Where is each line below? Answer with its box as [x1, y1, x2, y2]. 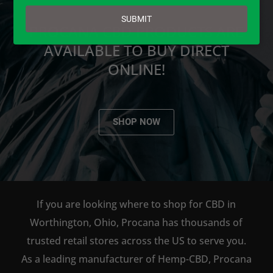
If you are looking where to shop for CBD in [37, 197, 236, 211]
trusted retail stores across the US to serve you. [26, 234, 246, 247]
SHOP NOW [112, 116, 160, 127]
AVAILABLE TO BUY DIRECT [43, 40, 229, 60]
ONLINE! [107, 59, 165, 79]
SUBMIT [121, 13, 152, 24]
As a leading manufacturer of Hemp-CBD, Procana [21, 252, 252, 266]
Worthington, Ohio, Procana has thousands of [30, 216, 243, 229]
